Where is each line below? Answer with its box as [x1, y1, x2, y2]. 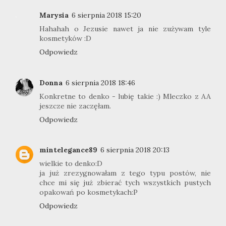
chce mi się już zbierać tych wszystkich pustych [39, 178, 211, 188]
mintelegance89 [39, 145, 97, 155]
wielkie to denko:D [39, 159, 102, 168]
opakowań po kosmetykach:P [39, 188, 138, 197]
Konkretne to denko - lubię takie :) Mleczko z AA [39, 91, 211, 101]
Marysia [39, 11, 69, 20]
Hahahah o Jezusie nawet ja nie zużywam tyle [39, 24, 211, 34]
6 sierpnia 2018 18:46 [66, 78, 135, 87]
